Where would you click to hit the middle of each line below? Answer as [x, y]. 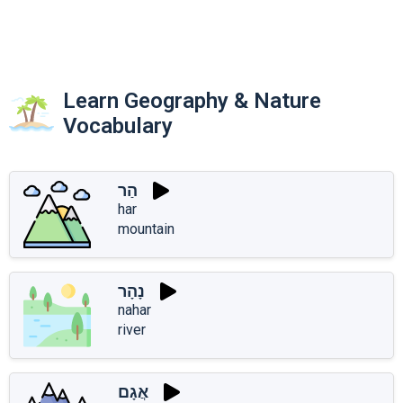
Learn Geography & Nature [192, 100]
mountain [146, 228]
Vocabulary [118, 125]
